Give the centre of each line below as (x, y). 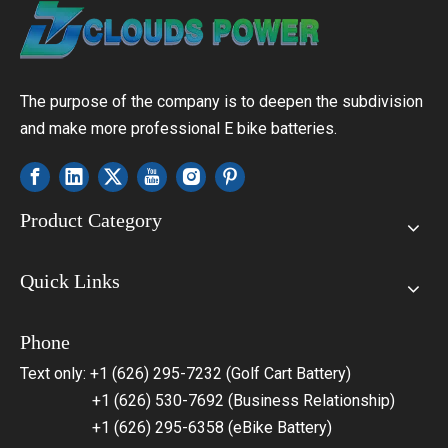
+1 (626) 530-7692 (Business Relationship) (207, 400)
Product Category (91, 220)
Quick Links (70, 281)
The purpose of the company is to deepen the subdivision (221, 101)
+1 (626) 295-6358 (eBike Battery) (176, 427)
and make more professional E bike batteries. (178, 128)
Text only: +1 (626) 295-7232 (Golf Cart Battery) (185, 373)
